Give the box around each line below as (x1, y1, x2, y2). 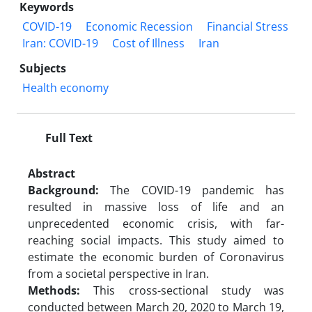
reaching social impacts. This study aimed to (28, 232, 284, 248)
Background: (28, 182, 99, 198)
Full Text (42, 130, 93, 146)
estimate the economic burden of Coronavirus (28, 249, 284, 265)
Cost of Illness (112, 35, 185, 51)
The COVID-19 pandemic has (99, 182, 284, 198)
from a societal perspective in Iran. (28, 265, 209, 281)
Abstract (28, 165, 78, 181)
